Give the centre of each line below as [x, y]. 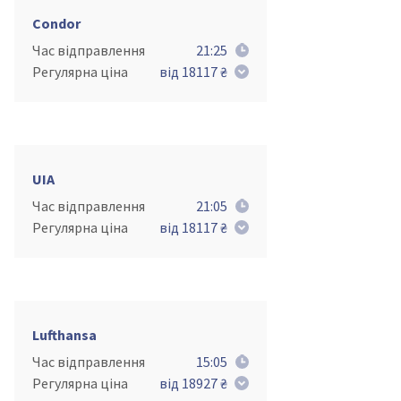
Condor [56, 23]
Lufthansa [64, 335]
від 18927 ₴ [193, 383]
